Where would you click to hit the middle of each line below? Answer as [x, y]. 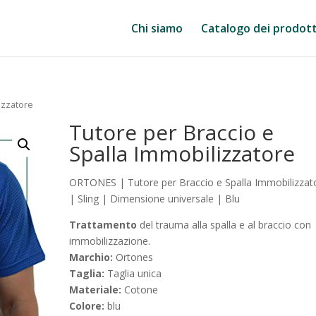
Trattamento [103, 224]
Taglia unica [133, 273]
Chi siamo [157, 28]
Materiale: [96, 289]
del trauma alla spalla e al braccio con [224, 224]
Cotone [140, 289]
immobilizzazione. [110, 241]
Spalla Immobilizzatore [182, 153]
